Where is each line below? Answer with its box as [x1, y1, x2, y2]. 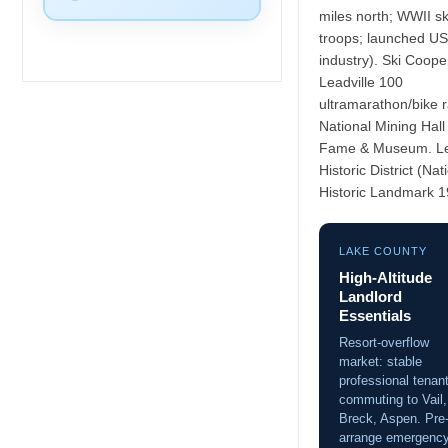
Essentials [339, 306, 411, 324]
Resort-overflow [339, 334, 429, 350]
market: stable [339, 353, 422, 369]
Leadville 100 [319, 73, 403, 90]
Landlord [339, 287, 402, 305]
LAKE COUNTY [339, 244, 427, 257]
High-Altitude [339, 268, 432, 286]
